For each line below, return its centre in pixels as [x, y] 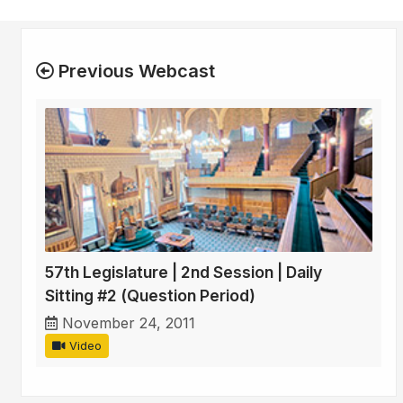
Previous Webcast [134, 72]
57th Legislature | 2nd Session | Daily [184, 273]
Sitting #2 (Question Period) [150, 296]
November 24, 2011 [129, 323]
